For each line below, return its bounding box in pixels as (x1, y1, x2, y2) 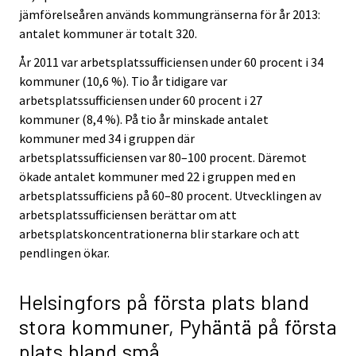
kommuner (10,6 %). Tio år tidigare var (19, 73, 227, 90)
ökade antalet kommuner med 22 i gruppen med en (19, 168, 296, 185)
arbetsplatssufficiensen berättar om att (19, 207, 237, 223)
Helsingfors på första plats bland (19, 288, 309, 314)
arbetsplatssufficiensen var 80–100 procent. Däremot (19, 149, 307, 166)
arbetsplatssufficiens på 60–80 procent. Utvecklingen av (19, 188, 321, 204)
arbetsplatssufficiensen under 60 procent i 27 (19, 92, 262, 109)
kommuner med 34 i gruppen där (19, 130, 195, 147)
